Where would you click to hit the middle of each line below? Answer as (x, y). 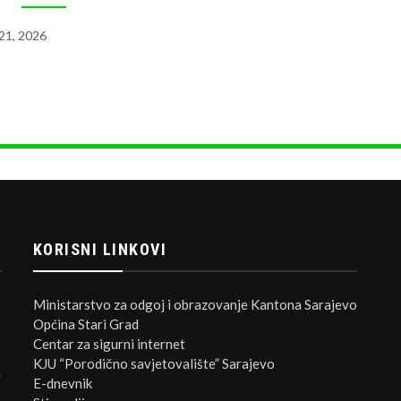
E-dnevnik (62, 383)
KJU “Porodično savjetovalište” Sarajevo (154, 363)
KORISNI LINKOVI (100, 249)
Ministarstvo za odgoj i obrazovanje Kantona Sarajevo (195, 304)
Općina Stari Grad (85, 324)
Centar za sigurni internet (109, 343)
